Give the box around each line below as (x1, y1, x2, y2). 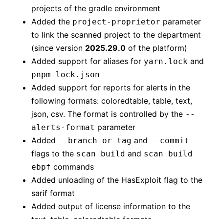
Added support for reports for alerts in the (31, 82, 190, 92)
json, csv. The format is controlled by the (31, 109, 185, 119)
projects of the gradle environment (31, 3, 160, 13)
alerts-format (31, 122, 95, 132)
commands (51, 161, 94, 172)
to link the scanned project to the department (31, 29, 201, 40)
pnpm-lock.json (31, 69, 100, 79)
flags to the (31, 148, 76, 158)
